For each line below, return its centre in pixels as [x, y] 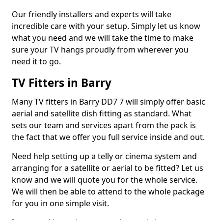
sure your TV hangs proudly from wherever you [100, 50]
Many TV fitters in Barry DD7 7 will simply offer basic [109, 102]
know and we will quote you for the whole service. [105, 180]
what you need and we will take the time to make [103, 38]
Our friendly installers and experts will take [92, 14]
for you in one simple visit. [60, 203]
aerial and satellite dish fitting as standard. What [102, 113]
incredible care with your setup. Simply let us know [106, 26]
